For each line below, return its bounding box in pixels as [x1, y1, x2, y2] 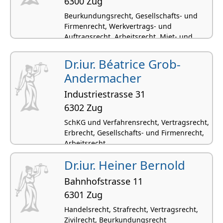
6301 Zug [64, 188, 103, 201]
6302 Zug [64, 101, 103, 113]
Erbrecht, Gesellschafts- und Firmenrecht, [64, 127, 204, 137]
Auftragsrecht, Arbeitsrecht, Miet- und [64, 31, 193, 41]
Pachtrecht [64, 42, 100, 52]
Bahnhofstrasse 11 [64, 175, 143, 187]
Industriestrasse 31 [64, 88, 145, 100]
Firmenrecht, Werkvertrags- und [64, 21, 172, 31]
